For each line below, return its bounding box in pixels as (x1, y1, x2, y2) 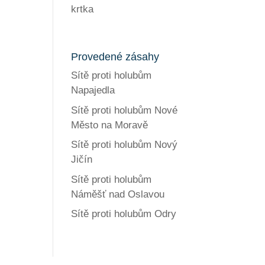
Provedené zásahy (71, 51, 160, 63)
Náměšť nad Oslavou (71, 188, 165, 200)
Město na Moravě (71, 119, 148, 131)
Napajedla (71, 85, 115, 96)
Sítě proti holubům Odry (71, 208, 177, 220)
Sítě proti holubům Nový (71, 139, 178, 151)
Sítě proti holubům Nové (71, 104, 178, 116)
